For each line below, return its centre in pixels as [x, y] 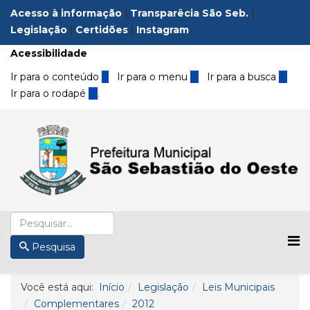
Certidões [102, 30]
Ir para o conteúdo [56, 77]
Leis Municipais [238, 287]
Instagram [163, 30]
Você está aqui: [60, 287]
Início [112, 287]
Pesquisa [53, 247]
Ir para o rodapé [49, 93]
